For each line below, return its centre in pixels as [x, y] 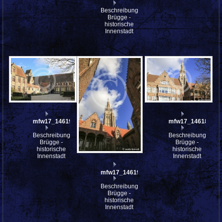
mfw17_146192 [55, 122]
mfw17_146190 [122, 172]
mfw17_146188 [190, 122]
